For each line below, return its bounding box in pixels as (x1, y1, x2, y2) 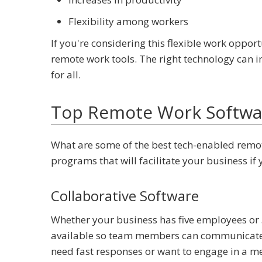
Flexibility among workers (68, 15, 188, 28)
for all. (51, 68, 81, 81)
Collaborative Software (51, 186, 199, 205)
